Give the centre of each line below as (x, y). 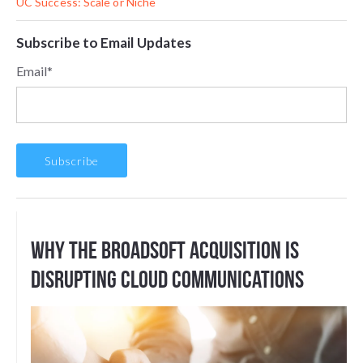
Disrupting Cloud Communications (167, 279)
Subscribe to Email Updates (104, 43)
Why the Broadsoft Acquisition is (165, 250)
